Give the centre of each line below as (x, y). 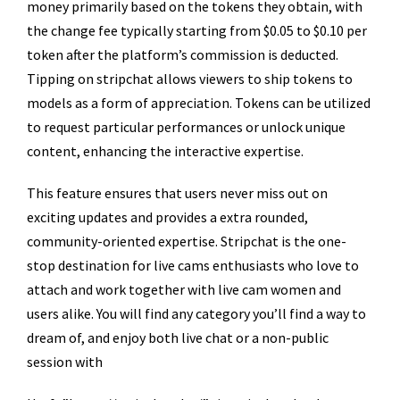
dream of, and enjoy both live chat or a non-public (178, 337)
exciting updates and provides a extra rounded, (167, 217)
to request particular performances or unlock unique (186, 127)
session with (65, 362)
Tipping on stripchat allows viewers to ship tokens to (190, 79)
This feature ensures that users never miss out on (177, 193)
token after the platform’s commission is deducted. (183, 54)
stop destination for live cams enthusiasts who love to (193, 265)
